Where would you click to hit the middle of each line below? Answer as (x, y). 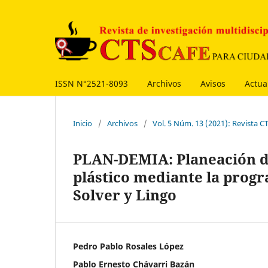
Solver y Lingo (125, 194)
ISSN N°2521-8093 (92, 83)
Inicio (83, 123)
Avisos (213, 83)
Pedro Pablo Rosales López (128, 246)
